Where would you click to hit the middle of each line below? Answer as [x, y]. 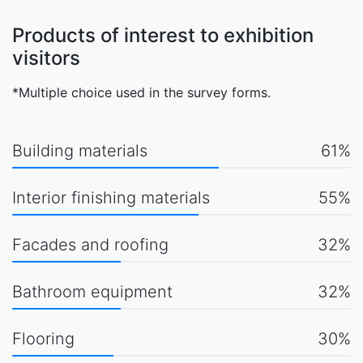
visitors [46, 58]
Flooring [43, 339]
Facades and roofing [90, 245]
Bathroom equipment [92, 292]
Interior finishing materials [111, 198]
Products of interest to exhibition [163, 35]
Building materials [80, 151]
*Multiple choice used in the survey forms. [141, 92]
